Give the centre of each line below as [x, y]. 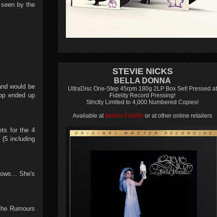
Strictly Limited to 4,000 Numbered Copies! [142, 102]
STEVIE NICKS [142, 71]
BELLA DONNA [142, 81]
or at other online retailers [178, 116]
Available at [89, 116]
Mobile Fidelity [124, 116]
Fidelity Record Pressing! [142, 95]
